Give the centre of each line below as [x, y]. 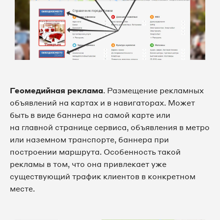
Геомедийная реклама [56, 91]
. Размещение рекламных [153, 91]
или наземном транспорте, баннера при [89, 140]
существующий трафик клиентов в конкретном [103, 177]
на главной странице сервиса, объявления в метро [110, 127]
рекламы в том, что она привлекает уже [88, 164]
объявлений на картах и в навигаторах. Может [102, 103]
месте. [22, 189]
